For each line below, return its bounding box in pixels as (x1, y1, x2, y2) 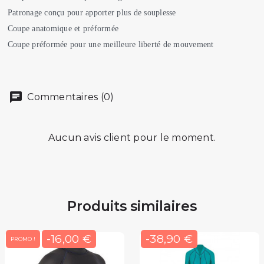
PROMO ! (11, 236, 35, 243)
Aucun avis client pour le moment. (48, 132, 216, 144)
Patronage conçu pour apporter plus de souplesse (7, 8, 179, 17)
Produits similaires (67, 198, 197, 215)
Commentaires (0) (25, 91, 114, 103)
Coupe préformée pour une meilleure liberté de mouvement (7, 39, 214, 49)
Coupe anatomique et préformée (7, 24, 121, 33)
